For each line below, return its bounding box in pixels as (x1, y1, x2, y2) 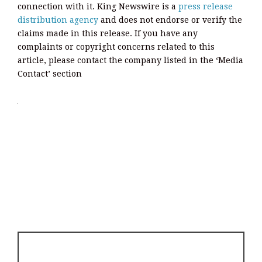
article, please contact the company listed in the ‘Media (18, 55, 243, 65)
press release (178, 1, 233, 11)
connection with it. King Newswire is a (18, 1, 178, 11)
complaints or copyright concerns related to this (18, 42, 215, 51)
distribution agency (18, 15, 98, 25)
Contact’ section (18, 68, 82, 78)
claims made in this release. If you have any (18, 28, 198, 38)
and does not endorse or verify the (98, 15, 242, 25)
